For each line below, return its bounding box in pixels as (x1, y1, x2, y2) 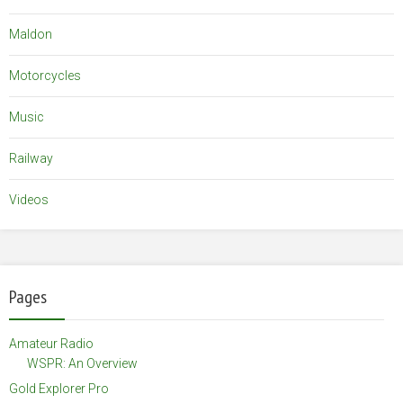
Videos (9, 193, 49, 208)
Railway (9, 151, 53, 166)
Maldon (9, 27, 52, 42)
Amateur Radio (9, 336, 94, 352)
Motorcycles (9, 68, 81, 84)
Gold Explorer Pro (9, 381, 109, 397)
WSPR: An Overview (27, 356, 138, 372)
